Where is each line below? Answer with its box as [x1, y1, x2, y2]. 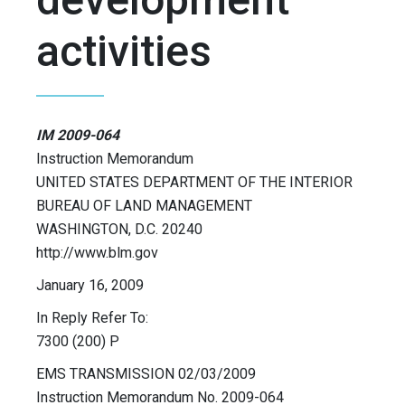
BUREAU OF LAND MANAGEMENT [36, 197, 252, 215]
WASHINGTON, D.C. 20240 [36, 221, 202, 239]
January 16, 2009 [36, 277, 144, 295]
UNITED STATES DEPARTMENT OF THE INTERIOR [36, 174, 353, 192]
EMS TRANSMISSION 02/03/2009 [36, 365, 256, 383]
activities [36, 25, 212, 78]
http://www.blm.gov [36, 244, 158, 262]
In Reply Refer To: [36, 309, 148, 327]
